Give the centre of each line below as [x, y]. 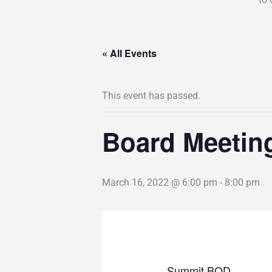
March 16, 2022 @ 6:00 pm [160, 182]
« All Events [129, 53]
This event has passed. [151, 96]
